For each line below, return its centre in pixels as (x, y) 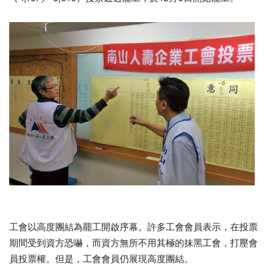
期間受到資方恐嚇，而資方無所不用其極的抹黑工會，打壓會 (134, 243)
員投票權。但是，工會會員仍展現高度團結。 (101, 259)
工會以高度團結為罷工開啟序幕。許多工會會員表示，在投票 (134, 227)
